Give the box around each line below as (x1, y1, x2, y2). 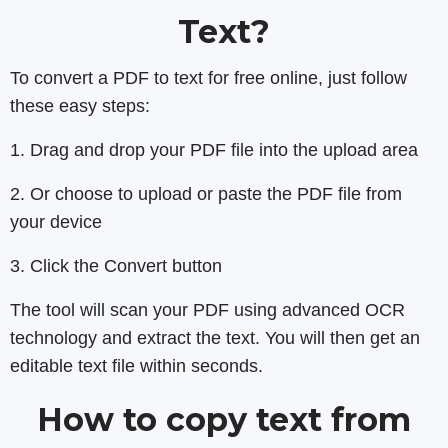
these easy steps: (10, 96, 150, 116)
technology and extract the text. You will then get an (10, 328, 420, 348)
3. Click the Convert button (10, 256, 222, 276)
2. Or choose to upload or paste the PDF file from (10, 184, 402, 204)
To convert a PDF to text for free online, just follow (10, 68, 407, 88)
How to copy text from (37, 400, 411, 439)
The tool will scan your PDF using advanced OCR (10, 300, 405, 320)
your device (10, 212, 102, 232)
